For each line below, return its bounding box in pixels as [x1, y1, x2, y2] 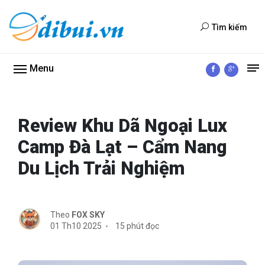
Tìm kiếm [212, 22, 247, 32]
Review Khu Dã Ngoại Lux [18, 115, 227, 137]
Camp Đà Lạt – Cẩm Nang [18, 136, 227, 158]
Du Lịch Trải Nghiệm [18, 157, 185, 179]
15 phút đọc [114, 221, 159, 231]
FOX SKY [72, 210, 105, 219]
